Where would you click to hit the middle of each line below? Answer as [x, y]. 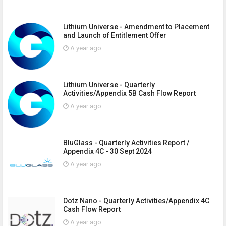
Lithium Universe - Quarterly [109, 85]
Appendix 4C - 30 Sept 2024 [107, 151]
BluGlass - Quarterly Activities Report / [126, 143]
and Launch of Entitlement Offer [115, 35]
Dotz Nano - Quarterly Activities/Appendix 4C [136, 201]
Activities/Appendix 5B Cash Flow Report [129, 93]
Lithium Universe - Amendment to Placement [136, 27]
